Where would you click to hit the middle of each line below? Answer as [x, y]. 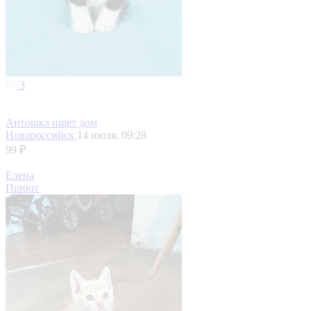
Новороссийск [41, 135]
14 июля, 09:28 [112, 135]
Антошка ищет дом [51, 123]
